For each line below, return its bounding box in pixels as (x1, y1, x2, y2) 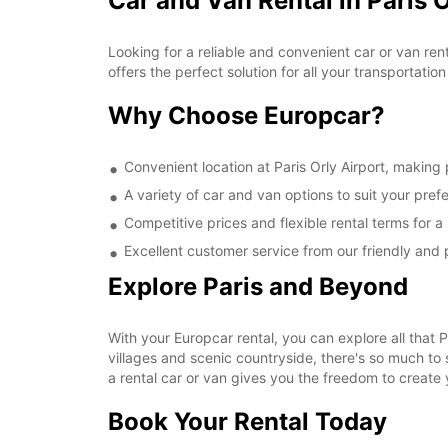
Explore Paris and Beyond (108, 272, 408, 301)
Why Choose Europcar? (108, 101, 385, 130)
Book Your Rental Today (108, 407, 387, 436)
